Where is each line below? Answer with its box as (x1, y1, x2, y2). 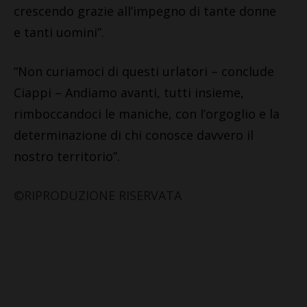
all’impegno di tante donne (117, 2, 276, 19)
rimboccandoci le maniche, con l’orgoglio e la (14, 105, 280, 122)
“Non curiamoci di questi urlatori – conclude (14, 62, 274, 79)
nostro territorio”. (14, 147, 120, 164)
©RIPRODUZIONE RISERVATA (14, 186, 182, 204)
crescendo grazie (14, 2, 117, 19)
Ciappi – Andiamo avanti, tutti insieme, (14, 84, 244, 101)
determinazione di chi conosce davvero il (14, 126, 254, 143)
